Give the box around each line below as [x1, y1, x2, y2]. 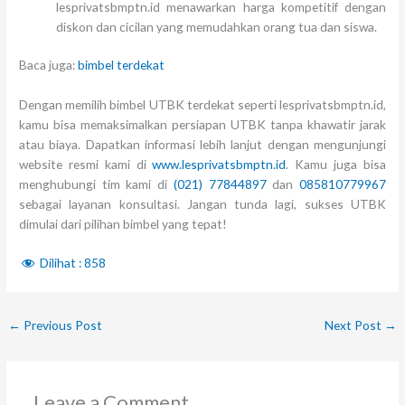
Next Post [324, 316, 384, 333]
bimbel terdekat [78, 57, 165, 73]
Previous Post [21, 316, 103, 333]
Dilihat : [40, 254, 82, 270]
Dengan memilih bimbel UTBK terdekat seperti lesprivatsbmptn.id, [19, 97, 386, 113]
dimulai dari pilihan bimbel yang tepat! [19, 216, 228, 232]
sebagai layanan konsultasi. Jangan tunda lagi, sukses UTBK [19, 196, 386, 212]
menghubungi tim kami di [19, 176, 174, 193]
